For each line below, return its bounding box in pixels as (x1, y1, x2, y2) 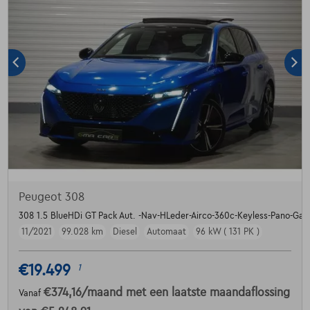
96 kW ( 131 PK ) (195, 226, 259, 237)
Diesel (112, 226, 137, 237)
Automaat (146, 226, 186, 237)
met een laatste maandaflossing (125, 286, 290, 299)
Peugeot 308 (18, 190, 84, 203)
